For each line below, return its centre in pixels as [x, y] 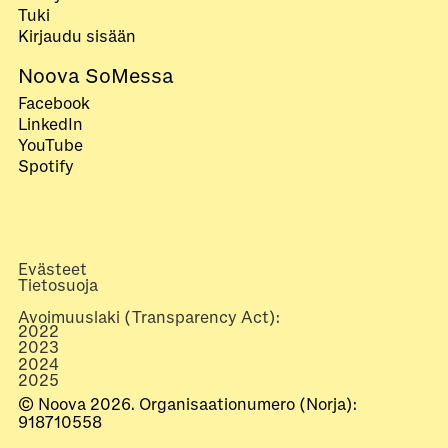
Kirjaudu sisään [77, 36]
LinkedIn [50, 124]
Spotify [46, 166]
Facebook [54, 103]
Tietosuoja [58, 286]
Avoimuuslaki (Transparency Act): [149, 317]
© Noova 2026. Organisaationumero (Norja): [187, 405]
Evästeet [52, 269]
